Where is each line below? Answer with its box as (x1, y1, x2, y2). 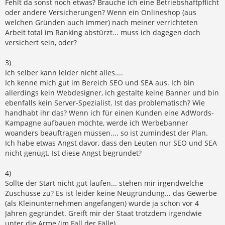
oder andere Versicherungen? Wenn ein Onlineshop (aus (5, 7, 196, 17)
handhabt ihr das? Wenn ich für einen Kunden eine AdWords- (5, 107, 214, 118)
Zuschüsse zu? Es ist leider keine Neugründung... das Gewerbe (5, 188, 217, 198)
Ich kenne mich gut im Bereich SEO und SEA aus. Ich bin (5, 77, 194, 87)
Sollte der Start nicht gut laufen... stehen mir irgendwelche (5, 178, 203, 188)
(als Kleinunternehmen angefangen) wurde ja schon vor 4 (5, 198, 199, 208)
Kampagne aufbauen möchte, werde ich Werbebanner (5, 118, 188, 128)
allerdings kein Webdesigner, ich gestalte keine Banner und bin (5, 87, 219, 97)
